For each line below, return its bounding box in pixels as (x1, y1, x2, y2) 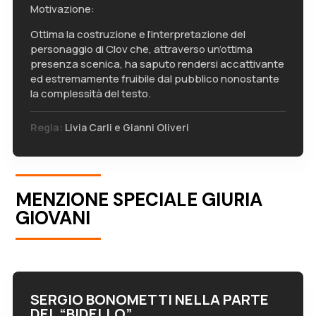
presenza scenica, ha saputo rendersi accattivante (30, 56, 284, 71)
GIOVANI (16, 206, 91, 230)
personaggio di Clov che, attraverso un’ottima (30, 42, 253, 56)
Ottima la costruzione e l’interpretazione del (30, 27, 245, 42)
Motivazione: (30, 1, 95, 16)
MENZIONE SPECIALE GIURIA (16, 188, 263, 212)
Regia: (30, 121, 63, 134)
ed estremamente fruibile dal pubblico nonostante (30, 71, 279, 86)
